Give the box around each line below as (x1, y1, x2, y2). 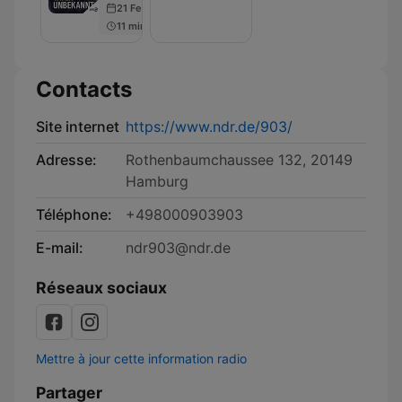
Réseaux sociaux (36, 278, 167, 297)
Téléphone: (36, 205, 112, 223)
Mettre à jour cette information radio (36, 351, 247, 366)
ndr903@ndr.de (126, 239, 231, 257)
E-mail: (36, 239, 83, 257)
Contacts (36, 76, 132, 102)
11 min (117, 19, 146, 32)
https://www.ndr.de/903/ (126, 118, 293, 135)
